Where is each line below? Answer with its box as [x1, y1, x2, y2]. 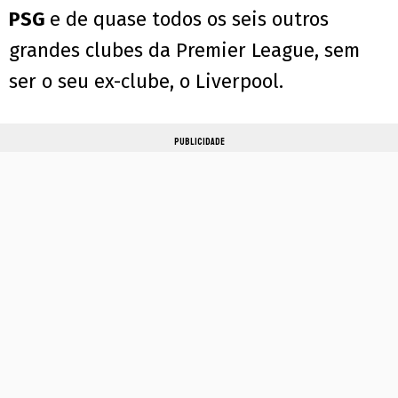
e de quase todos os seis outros [50, 7, 329, 32]
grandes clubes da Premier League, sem [9, 38, 360, 63]
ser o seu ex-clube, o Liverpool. [9, 69, 283, 94]
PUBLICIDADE [173, 136, 225, 148]
